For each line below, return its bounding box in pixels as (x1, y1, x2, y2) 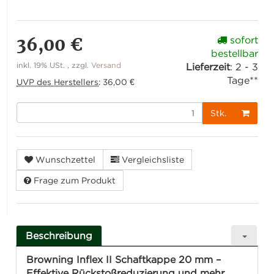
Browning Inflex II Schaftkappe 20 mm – (26, 254, 221, 265)
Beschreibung (26, 230, 93, 242)
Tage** (226, 75, 258, 86)
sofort (226, 34, 258, 46)
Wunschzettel (35, 155, 96, 165)
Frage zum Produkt (34, 176, 116, 185)
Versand (91, 61, 122, 70)
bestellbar (210, 48, 258, 59)
